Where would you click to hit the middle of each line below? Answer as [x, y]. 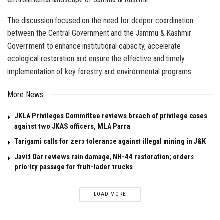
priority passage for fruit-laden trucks [73, 167]
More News [25, 94]
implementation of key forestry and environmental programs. [100, 71]
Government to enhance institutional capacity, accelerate [94, 46]
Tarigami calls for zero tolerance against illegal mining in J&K [110, 141]
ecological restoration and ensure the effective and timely [96, 58]
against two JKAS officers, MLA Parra [72, 126]
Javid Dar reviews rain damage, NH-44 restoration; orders [104, 156]
